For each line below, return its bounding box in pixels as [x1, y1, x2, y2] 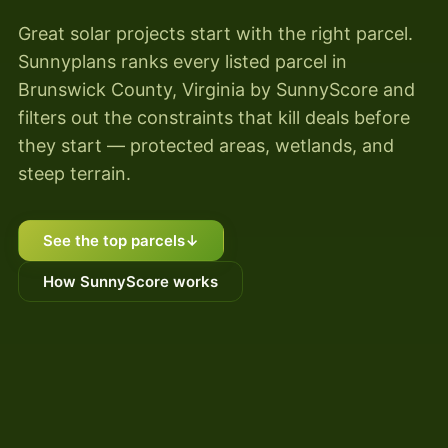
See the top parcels [43, 230, 185, 250]
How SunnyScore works [43, 271, 218, 291]
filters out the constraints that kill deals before [18, 106, 410, 128]
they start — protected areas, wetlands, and [18, 134, 394, 156]
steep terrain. [18, 162, 131, 184]
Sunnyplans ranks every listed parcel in [18, 50, 347, 72]
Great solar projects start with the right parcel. [18, 22, 413, 44]
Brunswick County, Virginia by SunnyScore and [18, 78, 415, 100]
